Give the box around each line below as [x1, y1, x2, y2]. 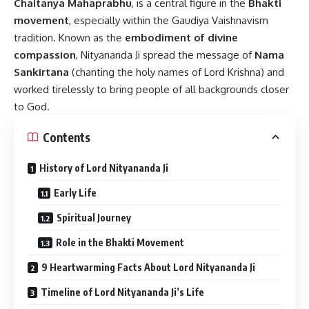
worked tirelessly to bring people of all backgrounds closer [14, 83, 289, 97]
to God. [14, 100, 50, 114]
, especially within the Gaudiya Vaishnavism [69, 14, 268, 28]
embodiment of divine [125, 31, 238, 45]
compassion [14, 48, 76, 62]
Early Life [54, 187, 97, 199]
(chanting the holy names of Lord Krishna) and [69, 66, 284, 79]
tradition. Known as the [14, 31, 125, 45]
